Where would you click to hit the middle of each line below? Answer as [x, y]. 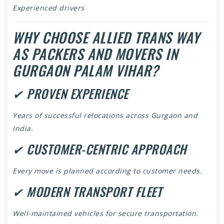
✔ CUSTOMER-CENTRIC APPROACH [99, 149]
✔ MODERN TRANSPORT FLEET [87, 192]
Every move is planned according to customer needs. [107, 171]
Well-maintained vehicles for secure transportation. [105, 213]
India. [23, 128]
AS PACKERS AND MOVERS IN [95, 54]
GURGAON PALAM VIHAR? [85, 70]
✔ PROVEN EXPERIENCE [70, 94]
